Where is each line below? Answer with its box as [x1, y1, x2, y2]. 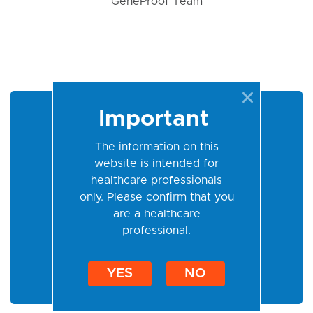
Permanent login [66, 240, 152, 254]
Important [98, 108, 215, 131]
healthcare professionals [91, 175, 222, 187]
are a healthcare [112, 208, 201, 220]
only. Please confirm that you [79, 191, 234, 203]
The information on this [94, 141, 219, 153]
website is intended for [94, 158, 219, 170]
